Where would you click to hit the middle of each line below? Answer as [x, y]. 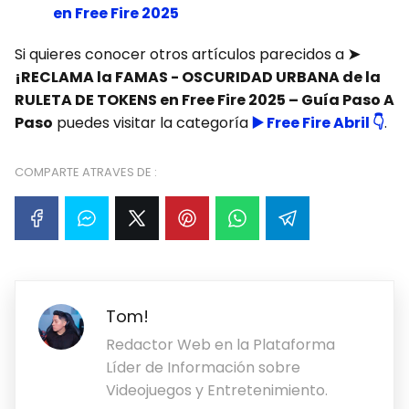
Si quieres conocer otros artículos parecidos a [181, 55]
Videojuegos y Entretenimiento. [217, 391]
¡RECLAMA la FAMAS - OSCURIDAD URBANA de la [198, 78]
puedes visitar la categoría [152, 123]
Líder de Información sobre [203, 368]
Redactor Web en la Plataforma [220, 345]
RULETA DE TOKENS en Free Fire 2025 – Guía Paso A [204, 100]
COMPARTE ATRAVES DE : [86, 173]
